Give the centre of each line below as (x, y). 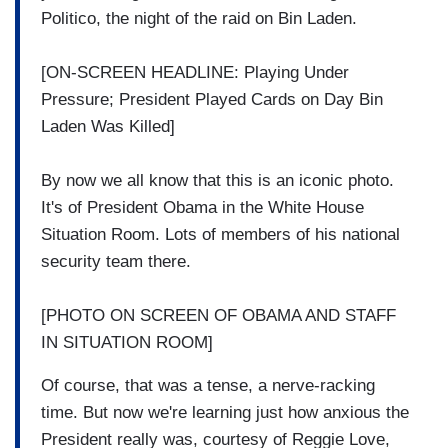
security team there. (116, 261)
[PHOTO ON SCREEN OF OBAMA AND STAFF (218, 315)
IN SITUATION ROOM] (127, 342)
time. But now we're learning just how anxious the (225, 412)
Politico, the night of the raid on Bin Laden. (199, 18)
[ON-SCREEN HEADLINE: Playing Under (195, 72)
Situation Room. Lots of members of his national (220, 234)
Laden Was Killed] (108, 126)
